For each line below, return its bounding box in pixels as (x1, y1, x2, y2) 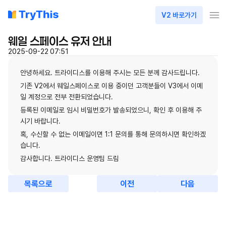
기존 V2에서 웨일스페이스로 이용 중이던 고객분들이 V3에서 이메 (20, 82, 203, 90)
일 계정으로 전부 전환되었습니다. (20, 93, 113, 101)
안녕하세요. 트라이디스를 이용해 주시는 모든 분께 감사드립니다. (20, 69, 200, 77)
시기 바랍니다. (20, 117, 61, 125)
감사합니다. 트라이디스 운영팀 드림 (20, 154, 119, 162)
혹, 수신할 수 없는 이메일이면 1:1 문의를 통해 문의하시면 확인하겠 (20, 130, 206, 138)
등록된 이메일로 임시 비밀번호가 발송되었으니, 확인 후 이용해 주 (20, 106, 202, 114)
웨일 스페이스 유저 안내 (8, 34, 111, 47)
